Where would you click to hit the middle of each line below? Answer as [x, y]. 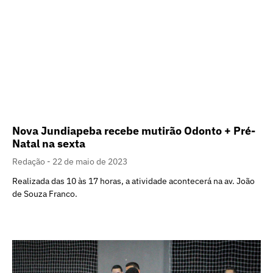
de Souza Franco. [45, 194]
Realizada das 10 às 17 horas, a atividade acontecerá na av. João [133, 181]
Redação [30, 162]
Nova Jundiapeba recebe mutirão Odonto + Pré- [134, 131]
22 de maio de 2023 [90, 162]
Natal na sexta [49, 144]
